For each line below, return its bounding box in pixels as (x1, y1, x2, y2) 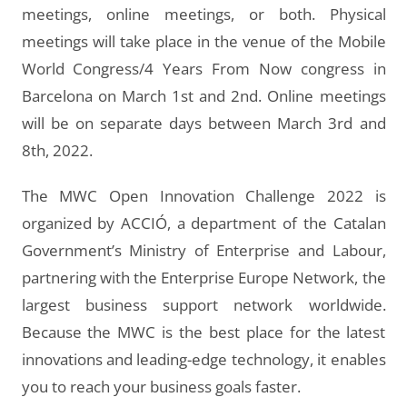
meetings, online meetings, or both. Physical (21, 3, 386, 25)
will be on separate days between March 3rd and (21, 112, 386, 134)
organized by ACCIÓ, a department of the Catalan (21, 212, 386, 234)
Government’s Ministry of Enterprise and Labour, (21, 239, 386, 262)
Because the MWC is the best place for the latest (21, 321, 386, 343)
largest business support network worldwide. (21, 293, 386, 316)
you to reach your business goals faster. (21, 375, 301, 398)
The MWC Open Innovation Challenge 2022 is (21, 184, 386, 207)
